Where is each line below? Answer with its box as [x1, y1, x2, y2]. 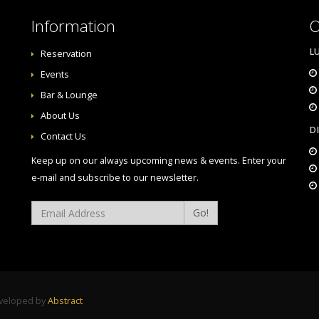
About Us [41, 110, 80, 122]
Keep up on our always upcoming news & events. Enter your [31, 155, 286, 167]
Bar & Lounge [41, 89, 98, 101]
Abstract [47, 295, 83, 307]
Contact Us [41, 130, 86, 142]
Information [31, 15, 115, 37]
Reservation [41, 48, 92, 60]
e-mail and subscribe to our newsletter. [31, 172, 199, 184]
